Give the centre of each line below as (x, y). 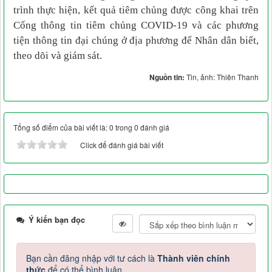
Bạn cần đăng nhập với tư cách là (92, 258)
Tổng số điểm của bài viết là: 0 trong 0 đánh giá (91, 127)
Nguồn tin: (168, 77)
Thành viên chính (194, 258)
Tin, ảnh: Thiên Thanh (223, 77)
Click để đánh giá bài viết (122, 145)
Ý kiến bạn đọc (56, 220)
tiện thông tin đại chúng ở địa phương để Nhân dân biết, (136, 41)
